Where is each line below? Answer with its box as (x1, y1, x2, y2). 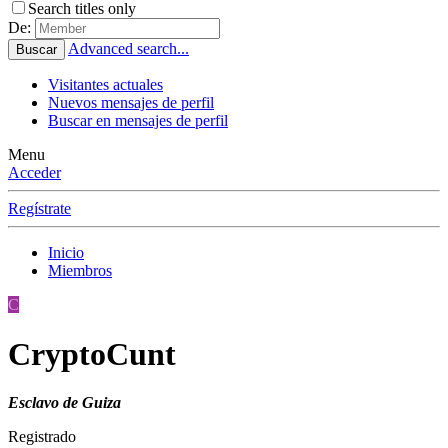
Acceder (8, 164, 61, 182)
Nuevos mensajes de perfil (48, 94, 214, 112)
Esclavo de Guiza (8, 394, 121, 412)
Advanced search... (68, 40, 189, 58)
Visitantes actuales (48, 76, 163, 94)
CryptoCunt (8, 335, 176, 372)
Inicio (48, 244, 84, 262)
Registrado (8, 428, 76, 446)
